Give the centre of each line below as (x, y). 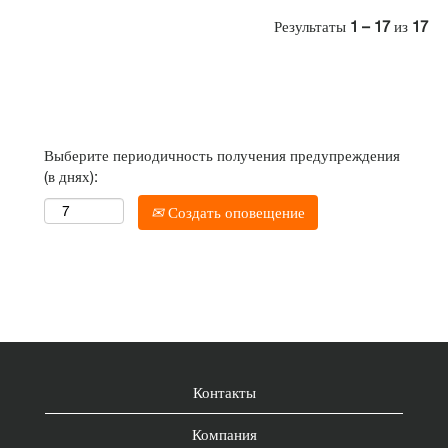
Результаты (312, 26)
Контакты (224, 392)
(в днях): (71, 176)
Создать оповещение (234, 212)
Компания (224, 434)
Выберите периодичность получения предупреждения (222, 155)
